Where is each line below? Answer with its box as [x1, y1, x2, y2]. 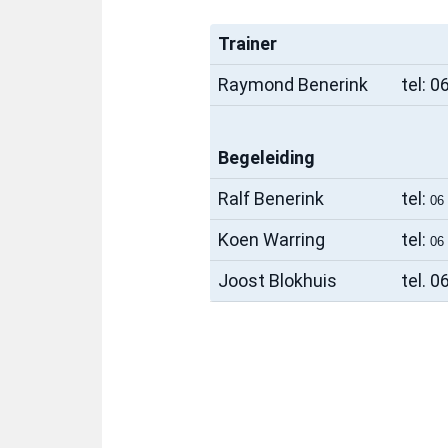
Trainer [218, 33, 277, 55]
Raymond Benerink [218, 74, 368, 96]
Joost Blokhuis [218, 270, 341, 292]
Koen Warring [218, 229, 325, 251]
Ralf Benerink [218, 188, 324, 210]
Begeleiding [218, 147, 315, 169]
